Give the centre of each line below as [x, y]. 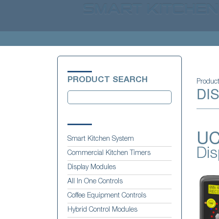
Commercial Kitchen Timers [109, 153]
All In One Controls [95, 182]
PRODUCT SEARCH [108, 80]
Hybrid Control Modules [102, 210]
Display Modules [92, 167]
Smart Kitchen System [101, 139]
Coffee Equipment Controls [107, 196]
